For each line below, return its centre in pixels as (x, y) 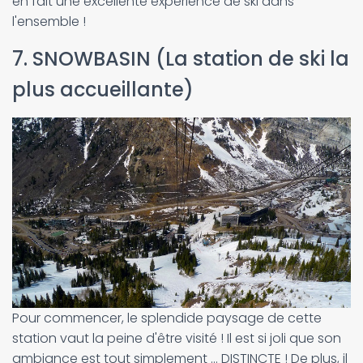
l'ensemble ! (49, 21)
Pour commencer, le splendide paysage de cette (167, 318)
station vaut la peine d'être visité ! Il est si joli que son (177, 338)
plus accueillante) (103, 90)
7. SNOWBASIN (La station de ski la (181, 59)
